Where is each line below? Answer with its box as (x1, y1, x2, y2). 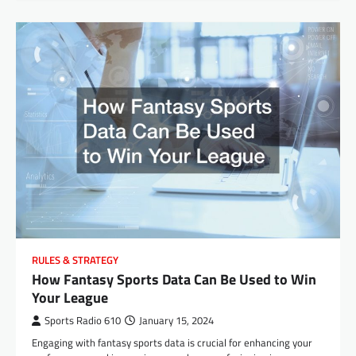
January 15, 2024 (139, 313, 214, 329)
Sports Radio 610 (44, 313, 121, 329)
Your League (32, 287, 108, 309)
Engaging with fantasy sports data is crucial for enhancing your (32, 335, 312, 351)
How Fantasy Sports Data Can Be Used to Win (32, 269, 316, 291)
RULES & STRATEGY (32, 253, 118, 269)
